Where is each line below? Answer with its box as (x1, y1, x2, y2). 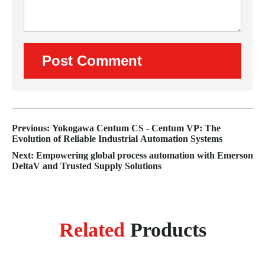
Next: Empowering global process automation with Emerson (12, 150, 253, 160)
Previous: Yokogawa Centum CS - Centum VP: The (12, 122, 221, 133)
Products (124, 218, 206, 241)
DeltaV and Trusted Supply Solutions (12, 160, 161, 171)
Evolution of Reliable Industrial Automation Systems (12, 133, 222, 144)
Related (59, 218, 125, 241)
